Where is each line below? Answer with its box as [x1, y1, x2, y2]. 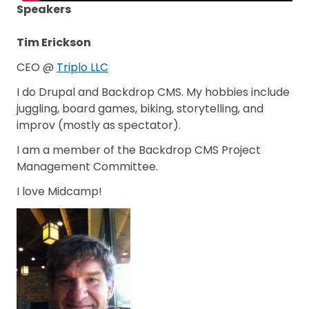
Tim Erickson [17, 34, 91, 50]
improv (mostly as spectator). [17, 117, 183, 133]
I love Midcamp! [17, 183, 102, 199]
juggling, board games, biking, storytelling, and [17, 101, 263, 117]
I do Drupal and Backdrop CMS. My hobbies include [17, 84, 290, 100]
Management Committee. [17, 159, 158, 175]
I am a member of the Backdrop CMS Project [17, 142, 261, 158]
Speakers [17, 1, 71, 17]
